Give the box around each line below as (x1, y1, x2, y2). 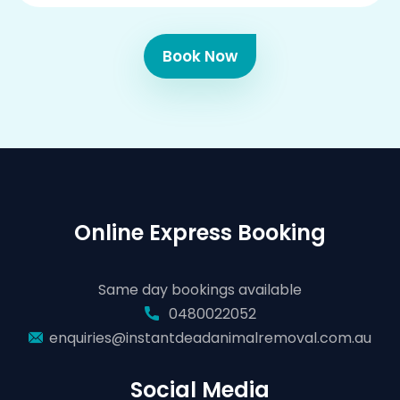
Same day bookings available (98, 279, 302, 300)
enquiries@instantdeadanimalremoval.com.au (49, 328, 371, 348)
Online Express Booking (74, 218, 326, 247)
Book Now (162, 46, 237, 67)
